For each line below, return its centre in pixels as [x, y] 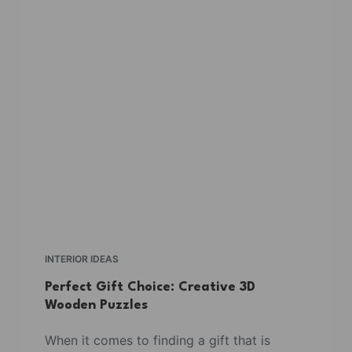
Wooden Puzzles [96, 305]
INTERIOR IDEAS [81, 258]
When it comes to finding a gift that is [157, 340]
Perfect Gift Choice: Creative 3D [150, 287]
